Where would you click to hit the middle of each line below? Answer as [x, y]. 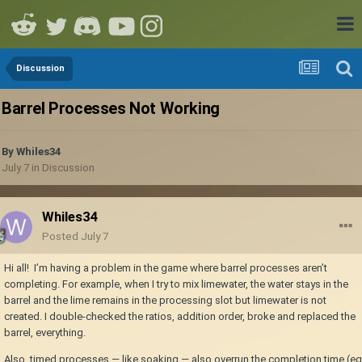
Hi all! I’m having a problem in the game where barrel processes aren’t [166, 268]
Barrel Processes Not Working [111, 109]
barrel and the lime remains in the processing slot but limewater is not [165, 301]
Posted [61, 236]
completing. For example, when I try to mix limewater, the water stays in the [176, 284]
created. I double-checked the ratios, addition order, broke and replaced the [180, 317]
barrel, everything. [45, 333]
